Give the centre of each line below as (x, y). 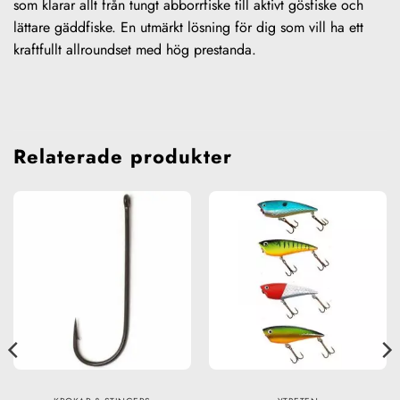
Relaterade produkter (123, 157)
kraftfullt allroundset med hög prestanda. (135, 49)
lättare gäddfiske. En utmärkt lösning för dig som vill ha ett (188, 27)
